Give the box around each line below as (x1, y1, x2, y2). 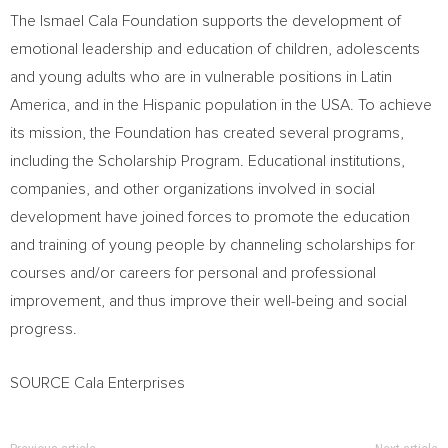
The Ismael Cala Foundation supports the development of (10, 13, 401, 29)
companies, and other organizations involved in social (10, 181, 375, 197)
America (10, 97, 66, 113)
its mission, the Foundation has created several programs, (10, 125, 404, 141)
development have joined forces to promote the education (10, 209, 410, 225)
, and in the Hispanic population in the (66, 97, 321, 113)
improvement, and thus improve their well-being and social (10, 293, 407, 309)
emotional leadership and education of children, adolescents (10, 41, 420, 57)
